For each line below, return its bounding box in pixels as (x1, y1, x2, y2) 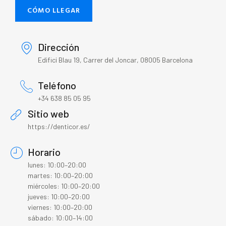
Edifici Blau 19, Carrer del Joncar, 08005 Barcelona (38, 55, 193, 65)
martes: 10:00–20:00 (28, 171, 93, 180)
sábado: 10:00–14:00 (28, 213, 93, 222)
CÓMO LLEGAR (27, 5, 81, 16)
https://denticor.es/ (28, 122, 90, 131)
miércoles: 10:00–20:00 (28, 182, 100, 191)
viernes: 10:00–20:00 (28, 203, 92, 212)
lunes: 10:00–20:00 (28, 160, 86, 169)
